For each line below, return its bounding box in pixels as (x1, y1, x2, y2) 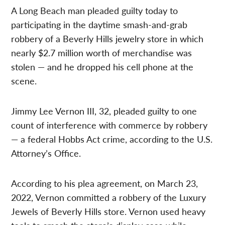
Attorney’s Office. (11, 147, 81, 160)
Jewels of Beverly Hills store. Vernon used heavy (11, 205, 206, 218)
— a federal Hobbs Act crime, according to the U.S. (11, 133, 213, 146)
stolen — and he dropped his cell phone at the (11, 60, 194, 73)
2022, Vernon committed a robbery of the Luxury (11, 191, 206, 204)
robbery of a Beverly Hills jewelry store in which (11, 32, 204, 45)
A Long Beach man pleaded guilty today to (11, 4, 178, 17)
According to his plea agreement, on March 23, (11, 177, 198, 190)
